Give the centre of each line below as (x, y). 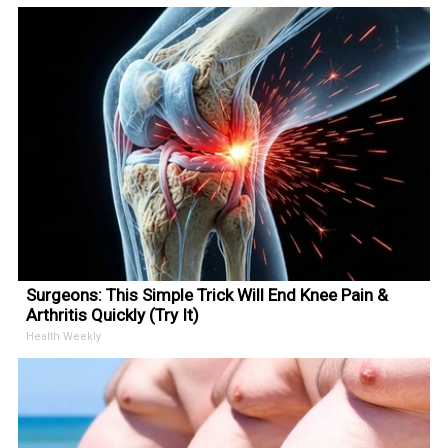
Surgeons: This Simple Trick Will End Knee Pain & (207, 295)
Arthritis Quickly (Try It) (113, 315)
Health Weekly (64, 336)
